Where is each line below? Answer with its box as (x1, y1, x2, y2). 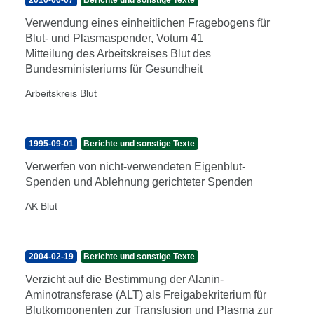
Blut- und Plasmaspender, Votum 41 (25, 32, 203, 44)
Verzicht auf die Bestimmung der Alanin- (25, 273, 224, 285)
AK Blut (25, 200, 57, 212)
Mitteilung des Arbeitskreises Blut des (25, 48, 211, 60)
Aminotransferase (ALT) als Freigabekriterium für (25, 289, 266, 301)
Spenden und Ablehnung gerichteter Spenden (25, 176, 253, 188)
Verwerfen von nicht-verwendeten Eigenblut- (25, 161, 245, 172)
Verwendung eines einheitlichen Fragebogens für (25, 17, 270, 29)
